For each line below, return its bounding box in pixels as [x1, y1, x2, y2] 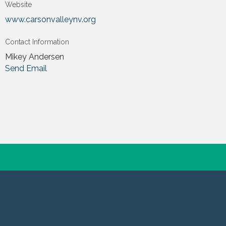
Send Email [5, 64, 47, 73]
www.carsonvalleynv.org [5, 15, 96, 24]
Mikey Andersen [5, 52, 65, 62]
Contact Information [5, 38, 70, 46]
